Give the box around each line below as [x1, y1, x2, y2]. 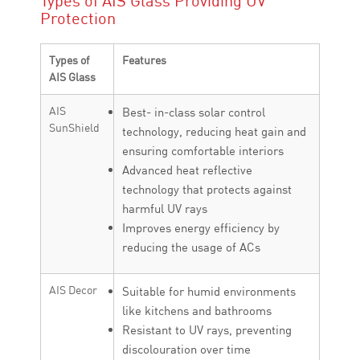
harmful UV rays [122, 201, 207, 216]
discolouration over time [122, 342, 251, 357]
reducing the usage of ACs [122, 239, 260, 255]
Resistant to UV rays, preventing [122, 322, 292, 337]
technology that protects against [122, 182, 292, 197]
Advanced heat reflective [122, 162, 252, 178]
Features [122, 53, 166, 67]
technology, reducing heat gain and [122, 124, 306, 139]
